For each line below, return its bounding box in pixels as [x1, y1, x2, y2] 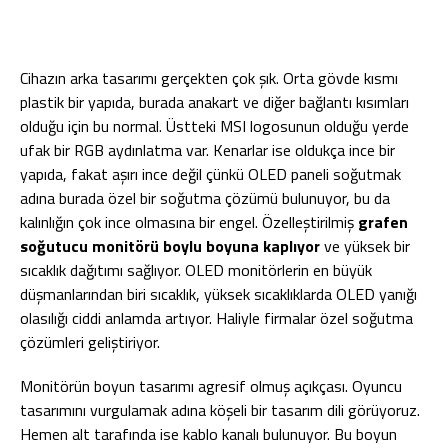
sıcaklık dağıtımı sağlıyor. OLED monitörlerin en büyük [20, 258, 372, 282]
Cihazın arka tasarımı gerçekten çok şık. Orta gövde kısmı [20, 66, 398, 90]
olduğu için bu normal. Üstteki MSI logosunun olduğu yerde [20, 114, 409, 138]
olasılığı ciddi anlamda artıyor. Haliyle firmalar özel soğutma [20, 306, 413, 330]
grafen [358, 210, 408, 234]
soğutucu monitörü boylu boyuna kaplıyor [20, 234, 320, 258]
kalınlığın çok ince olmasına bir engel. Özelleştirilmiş [20, 210, 358, 234]
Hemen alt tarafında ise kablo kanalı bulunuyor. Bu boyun [20, 422, 397, 446]
